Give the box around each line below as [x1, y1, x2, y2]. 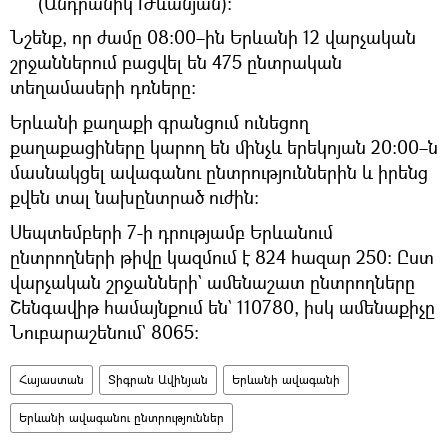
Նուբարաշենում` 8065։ [10, 319, 199, 344]
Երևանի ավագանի [232, 370, 340, 388]
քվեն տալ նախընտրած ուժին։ [10, 184, 259, 209]
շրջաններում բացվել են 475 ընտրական [10, 49, 342, 74]
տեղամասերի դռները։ [10, 74, 196, 99]
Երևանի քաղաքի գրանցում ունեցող [10, 109, 309, 134]
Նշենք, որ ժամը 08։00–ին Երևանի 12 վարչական [10, 24, 416, 49]
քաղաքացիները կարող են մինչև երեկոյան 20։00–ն [10, 134, 438, 159]
